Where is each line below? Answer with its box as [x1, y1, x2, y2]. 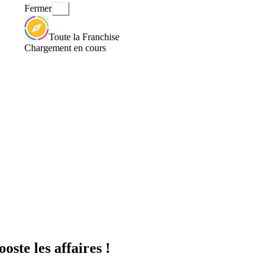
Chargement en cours [24, 42, 106, 53]
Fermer [24, 3, 52, 14]
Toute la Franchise [49, 31, 119, 42]
